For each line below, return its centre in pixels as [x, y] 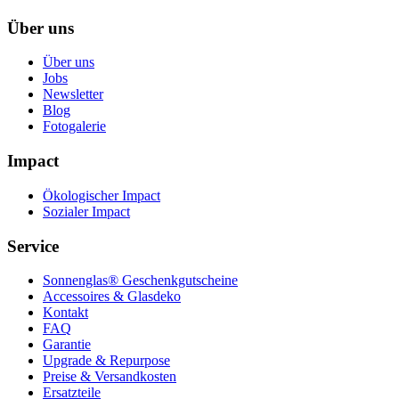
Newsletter [73, 94]
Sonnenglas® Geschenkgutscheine [140, 281]
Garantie [67, 345]
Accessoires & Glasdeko [112, 297]
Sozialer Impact [86, 211]
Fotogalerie [74, 126]
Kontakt [65, 313]
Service [33, 246]
